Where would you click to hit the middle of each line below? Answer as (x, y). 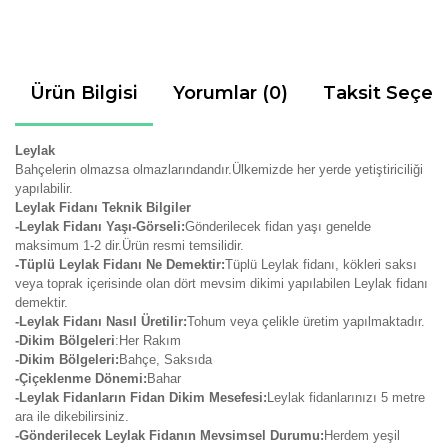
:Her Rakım (148, 340)
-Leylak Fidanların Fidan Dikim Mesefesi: (141, 397)
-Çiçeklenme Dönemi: (81, 378)
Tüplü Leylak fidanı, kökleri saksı (321, 264)
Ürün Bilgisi (84, 93)
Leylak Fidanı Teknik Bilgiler (103, 207)
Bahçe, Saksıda (165, 359)
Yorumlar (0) (230, 93)
